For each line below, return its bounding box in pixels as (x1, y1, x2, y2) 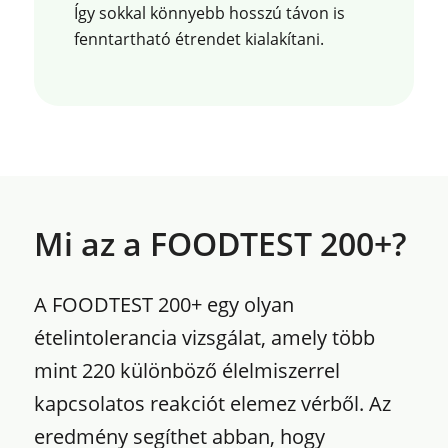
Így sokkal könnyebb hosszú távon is (73, 2, 345, 25)
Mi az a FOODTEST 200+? (33, 221, 407, 265)
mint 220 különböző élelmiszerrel (33, 356, 340, 384)
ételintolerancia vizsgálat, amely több (33, 323, 375, 351)
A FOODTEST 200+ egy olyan (33, 290, 294, 318)
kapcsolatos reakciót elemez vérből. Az (33, 389, 391, 417)
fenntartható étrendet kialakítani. (73, 28, 324, 51)
